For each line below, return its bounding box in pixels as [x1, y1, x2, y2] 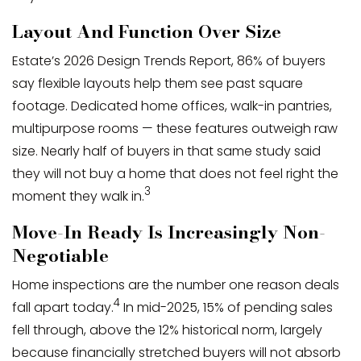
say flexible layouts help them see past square [12, 73, 303, 93]
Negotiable [12, 241, 109, 269]
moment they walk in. [12, 186, 144, 205]
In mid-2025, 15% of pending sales [120, 297, 333, 317]
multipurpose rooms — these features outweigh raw [12, 118, 338, 138]
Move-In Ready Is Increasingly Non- [12, 218, 326, 246]
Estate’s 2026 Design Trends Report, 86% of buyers [12, 51, 326, 70]
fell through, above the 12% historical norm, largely [12, 320, 322, 339]
